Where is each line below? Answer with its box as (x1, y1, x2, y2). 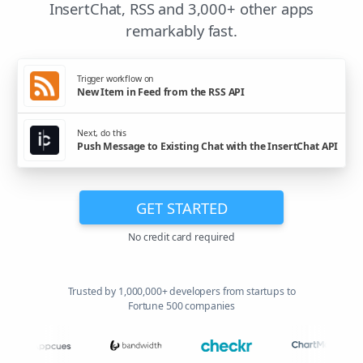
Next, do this (77, 126, 127, 139)
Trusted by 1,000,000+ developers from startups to (67, 284, 296, 299)
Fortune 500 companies (128, 299, 235, 314)
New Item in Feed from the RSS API (77, 84, 246, 99)
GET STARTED (135, 197, 228, 218)
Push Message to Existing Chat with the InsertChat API (77, 139, 339, 153)
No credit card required (128, 230, 235, 245)
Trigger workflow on (77, 72, 154, 84)
